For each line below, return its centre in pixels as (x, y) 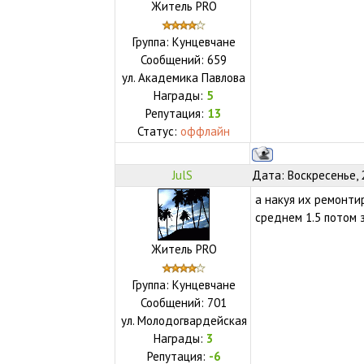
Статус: (159, 131)
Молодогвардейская (192, 320)
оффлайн (206, 131)
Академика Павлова (192, 77)
